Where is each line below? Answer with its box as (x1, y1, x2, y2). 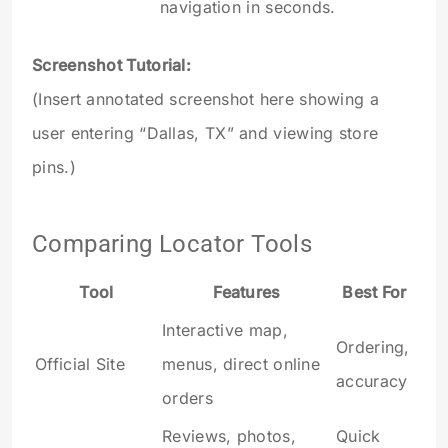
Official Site (35, 354, 125, 375)
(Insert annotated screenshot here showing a (32, 89, 379, 110)
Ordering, (336, 337, 410, 358)
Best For (342, 282, 407, 303)
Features (213, 282, 281, 303)
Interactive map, (162, 320, 288, 341)
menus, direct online (162, 354, 321, 375)
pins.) (32, 157, 76, 178)
